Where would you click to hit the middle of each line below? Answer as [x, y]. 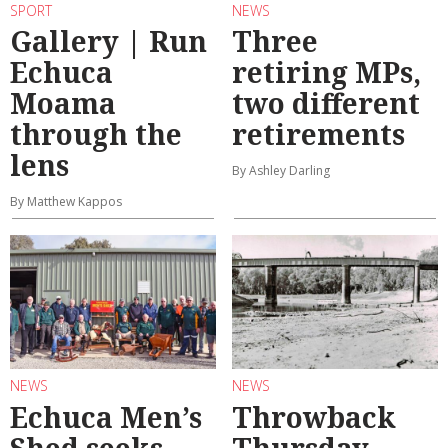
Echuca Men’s [106, 416]
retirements [318, 134]
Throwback [314, 416]
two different [326, 103]
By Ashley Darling [281, 171]
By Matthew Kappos [66, 202]
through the [96, 134]
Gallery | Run [108, 41]
